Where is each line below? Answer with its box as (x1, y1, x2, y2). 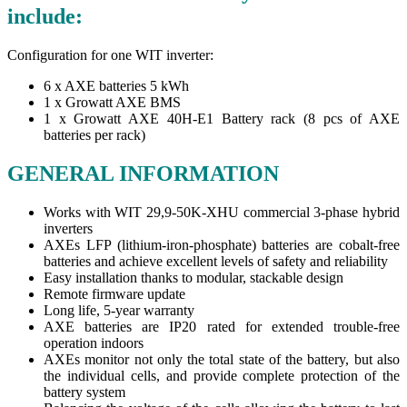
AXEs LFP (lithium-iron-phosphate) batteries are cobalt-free (44, 236, 400, 253)
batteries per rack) (44, 126, 145, 143)
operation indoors (44, 334, 144, 351)
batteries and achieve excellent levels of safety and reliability (44, 253, 388, 269)
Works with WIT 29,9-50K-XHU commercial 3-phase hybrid (44, 203, 400, 220)
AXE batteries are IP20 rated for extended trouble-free (44, 318, 400, 334)
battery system (44, 383, 125, 400)
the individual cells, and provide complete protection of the (44, 367, 400, 383)
